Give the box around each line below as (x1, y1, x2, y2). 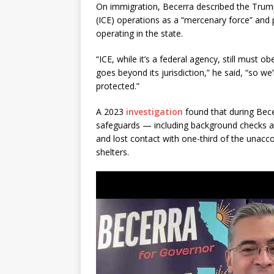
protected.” (96, 80, 139, 92)
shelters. (96, 146, 129, 158)
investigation (126, 106, 183, 118)
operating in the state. (96, 28, 185, 40)
